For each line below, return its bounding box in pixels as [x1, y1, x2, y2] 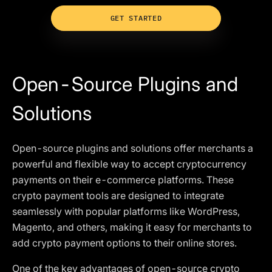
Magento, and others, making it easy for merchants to [12, 221, 252, 233]
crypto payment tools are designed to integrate [12, 189, 224, 202]
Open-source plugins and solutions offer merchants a [12, 142, 253, 154]
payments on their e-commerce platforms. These [12, 174, 234, 186]
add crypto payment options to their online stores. [12, 237, 237, 249]
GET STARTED [110, 13, 162, 22]
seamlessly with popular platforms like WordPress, [12, 205, 240, 217]
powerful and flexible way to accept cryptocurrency [12, 158, 246, 170]
